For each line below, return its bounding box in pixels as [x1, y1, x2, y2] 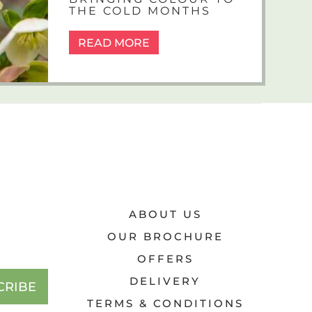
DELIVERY [130, 274, 201, 288]
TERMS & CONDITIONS [86, 297, 244, 311]
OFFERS [136, 252, 194, 266]
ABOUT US [128, 208, 202, 221]
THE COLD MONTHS [68, 4, 211, 18]
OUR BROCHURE [107, 230, 224, 244]
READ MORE [77, 36, 150, 50]
